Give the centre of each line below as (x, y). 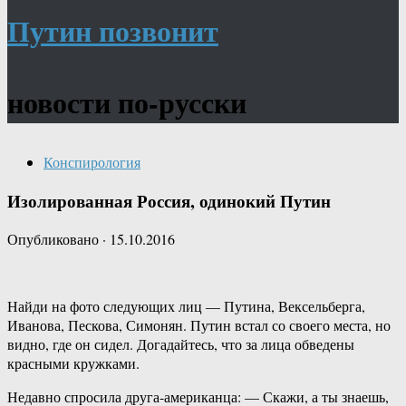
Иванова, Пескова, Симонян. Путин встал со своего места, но (199, 325)
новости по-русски (127, 102)
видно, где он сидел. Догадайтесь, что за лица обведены (181, 344)
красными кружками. (73, 363)
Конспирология (92, 162)
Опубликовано (55, 239)
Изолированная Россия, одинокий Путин (169, 200)
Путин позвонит (113, 30)
